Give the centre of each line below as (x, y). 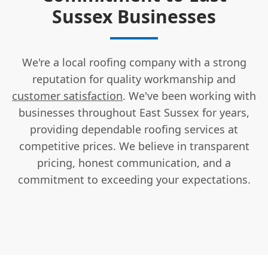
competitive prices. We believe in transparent (134, 146)
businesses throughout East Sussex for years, (134, 112)
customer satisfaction (67, 95)
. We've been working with (189, 95)
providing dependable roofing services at (134, 129)
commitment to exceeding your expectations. (134, 179)
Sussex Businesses (134, 16)
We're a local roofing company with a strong (134, 62)
